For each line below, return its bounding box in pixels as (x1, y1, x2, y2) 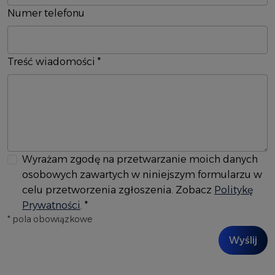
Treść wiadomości (7, 56, 98, 68)
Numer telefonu (7, 7, 85, 20)
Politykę (214, 184, 253, 196)
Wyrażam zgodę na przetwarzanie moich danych (22, 153, 258, 166)
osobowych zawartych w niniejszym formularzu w (22, 169, 262, 181)
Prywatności (22, 199, 80, 212)
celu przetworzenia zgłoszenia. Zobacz (22, 184, 214, 196)
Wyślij (229, 234, 257, 247)
